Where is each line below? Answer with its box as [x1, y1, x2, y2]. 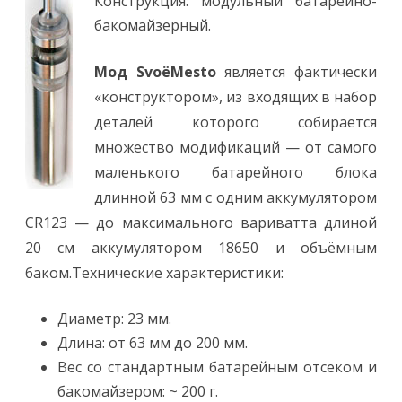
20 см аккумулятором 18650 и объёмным [25, 238, 377, 258]
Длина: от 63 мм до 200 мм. [57, 333, 248, 353]
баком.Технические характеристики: [25, 263, 284, 283]
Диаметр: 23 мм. [57, 309, 171, 328]
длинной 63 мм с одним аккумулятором [94, 188, 377, 207]
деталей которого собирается [94, 112, 377, 132]
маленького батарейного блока [94, 162, 377, 182]
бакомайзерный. [94, 15, 211, 35]
